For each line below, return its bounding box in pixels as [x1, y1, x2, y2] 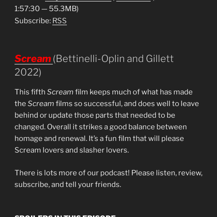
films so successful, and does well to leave [54, 99, 199, 108]
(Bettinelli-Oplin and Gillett [53, 53, 174, 65]
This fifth [15, 88, 47, 97]
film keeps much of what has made [74, 88, 193, 97]
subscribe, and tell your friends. [15, 180, 121, 189]
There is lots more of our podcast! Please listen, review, [15, 168, 202, 177]
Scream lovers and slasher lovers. [15, 146, 129, 155]
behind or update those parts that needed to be [15, 111, 175, 120]
